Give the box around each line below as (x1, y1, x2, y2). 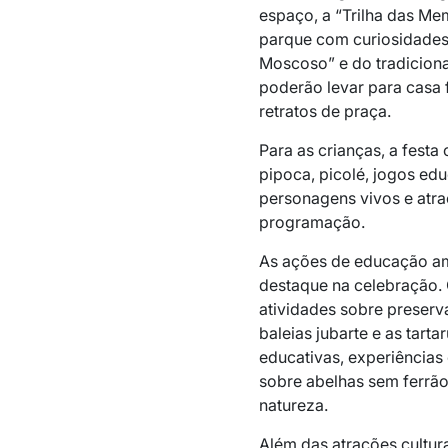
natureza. (258, 394, 328, 415)
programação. (258, 211, 365, 232)
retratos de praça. (258, 100, 391, 121)
